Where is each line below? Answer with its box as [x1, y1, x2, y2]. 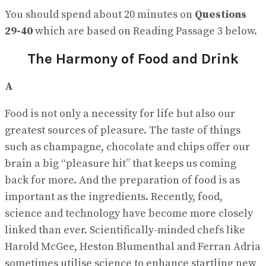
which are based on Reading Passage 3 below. [33, 24, 257, 39]
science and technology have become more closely [5, 206, 253, 220]
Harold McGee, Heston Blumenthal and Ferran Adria [5, 239, 261, 254]
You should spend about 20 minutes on [5, 8, 195, 22]
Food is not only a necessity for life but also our [5, 106, 235, 121]
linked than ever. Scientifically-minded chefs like [5, 223, 245, 237]
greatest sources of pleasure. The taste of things [5, 123, 240, 137]
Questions [195, 8, 246, 22]
